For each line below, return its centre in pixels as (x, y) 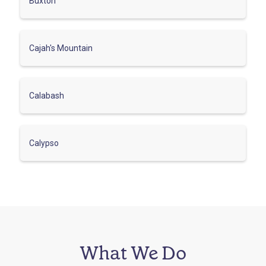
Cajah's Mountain (61, 48)
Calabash (47, 95)
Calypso (44, 143)
